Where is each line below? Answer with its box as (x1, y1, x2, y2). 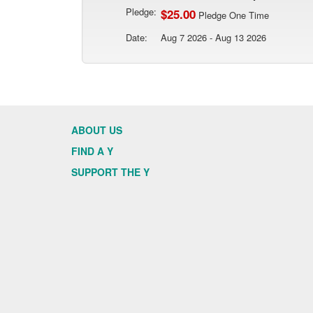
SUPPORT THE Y (71, 165, 150, 179)
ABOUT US (71, 123, 122, 137)
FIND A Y (71, 144, 113, 158)
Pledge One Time (196, 8, 269, 22)
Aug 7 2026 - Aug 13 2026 (161, 31, 266, 44)
